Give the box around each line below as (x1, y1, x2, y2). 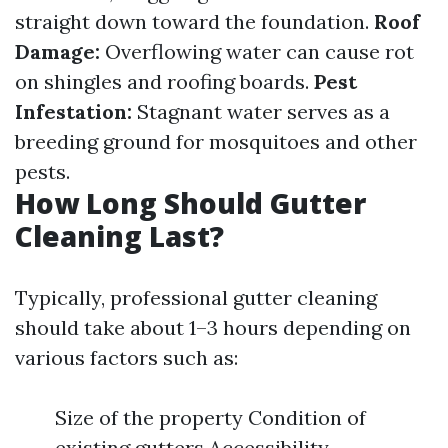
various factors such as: (15, 345, 238, 370)
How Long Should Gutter (15, 184, 366, 222)
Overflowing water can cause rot (100, 39, 414, 64)
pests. (15, 159, 70, 184)
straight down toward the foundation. (15, 9, 374, 34)
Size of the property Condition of (55, 405, 366, 430)
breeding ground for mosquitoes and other (15, 129, 417, 154)
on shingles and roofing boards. (15, 69, 314, 94)
